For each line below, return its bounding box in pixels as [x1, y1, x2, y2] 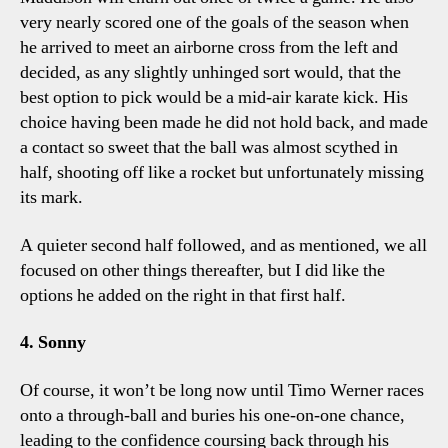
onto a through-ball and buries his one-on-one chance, [20, 403, 405, 427]
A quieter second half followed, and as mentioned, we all [20, 233, 427, 257]
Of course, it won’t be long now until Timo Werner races [20, 378, 424, 402]
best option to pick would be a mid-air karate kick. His [20, 86, 408, 109]
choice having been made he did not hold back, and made [20, 111, 428, 134]
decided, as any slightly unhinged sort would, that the [20, 61, 401, 84]
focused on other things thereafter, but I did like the [20, 258, 385, 282]
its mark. [20, 186, 83, 209]
